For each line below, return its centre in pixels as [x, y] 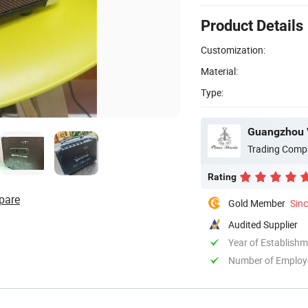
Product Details [252, 25]
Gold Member [257, 203]
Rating [222, 176]
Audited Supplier [263, 224]
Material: [219, 71]
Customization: [233, 49]
